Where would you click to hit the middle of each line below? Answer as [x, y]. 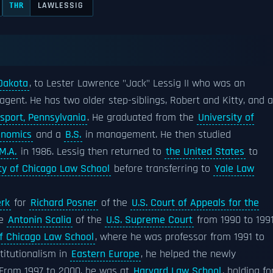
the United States [205, 152]
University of [226, 118]
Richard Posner [64, 203]
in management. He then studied [157, 135]
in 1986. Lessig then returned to [91, 152]
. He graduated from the [142, 118]
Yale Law [234, 169]
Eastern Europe [105, 254]
